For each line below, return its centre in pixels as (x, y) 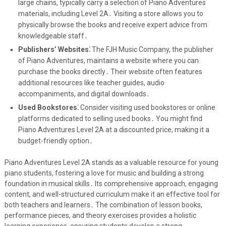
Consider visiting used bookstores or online (147, 108)
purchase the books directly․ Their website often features (110, 72)
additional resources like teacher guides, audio (91, 83)
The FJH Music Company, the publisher (152, 50)
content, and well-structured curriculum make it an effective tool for (112, 194)
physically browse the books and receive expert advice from (112, 25)
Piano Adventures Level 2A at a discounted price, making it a (114, 130)
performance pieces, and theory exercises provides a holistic (100, 216)
